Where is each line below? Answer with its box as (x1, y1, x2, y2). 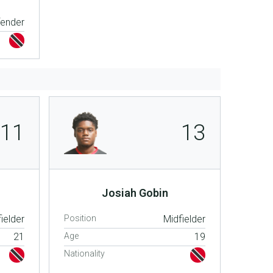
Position (64, 213, 97, 223)
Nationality (64, 248, 105, 258)
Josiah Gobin (101, 186, 168, 199)
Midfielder (163, 213, 205, 225)
